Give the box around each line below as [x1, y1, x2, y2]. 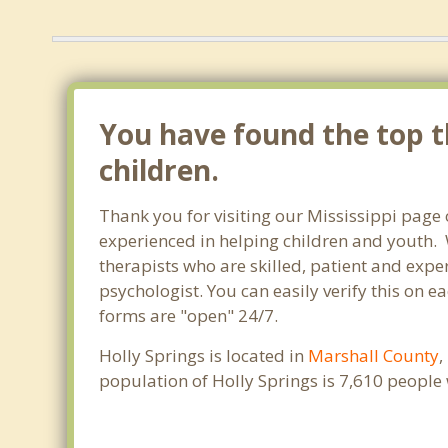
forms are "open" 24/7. [99, 304, 279, 327]
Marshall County [308, 344, 440, 367]
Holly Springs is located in [99, 344, 309, 367]
